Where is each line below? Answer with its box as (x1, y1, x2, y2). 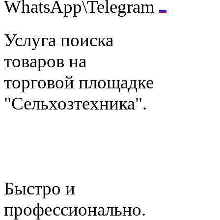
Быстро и (4, 178, 75, 198)
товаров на (4, 51, 86, 71)
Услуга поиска (4, 29, 113, 50)
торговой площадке (4, 72, 154, 92)
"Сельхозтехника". (4, 93, 147, 113)
